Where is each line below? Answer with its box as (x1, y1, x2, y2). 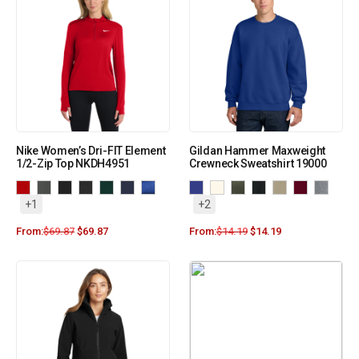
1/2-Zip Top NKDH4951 (16, 157, 130, 171)
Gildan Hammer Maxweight (189, 144, 326, 158)
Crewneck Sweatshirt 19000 (189, 157, 327, 171)
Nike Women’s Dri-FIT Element (16, 144, 166, 158)
